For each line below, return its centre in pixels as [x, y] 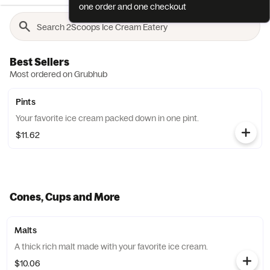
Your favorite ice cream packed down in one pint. [107, 118]
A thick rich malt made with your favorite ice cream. [111, 246]
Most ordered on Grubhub [58, 74]
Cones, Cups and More [65, 197]
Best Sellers [39, 62]
